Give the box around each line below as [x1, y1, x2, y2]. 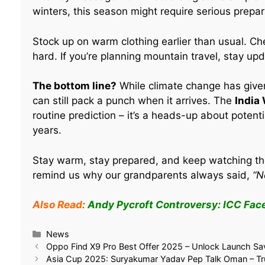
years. [32, 124, 62, 137]
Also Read [32, 199, 82, 211]
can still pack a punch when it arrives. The [32, 95, 235, 107]
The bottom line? [32, 80, 117, 92]
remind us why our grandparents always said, [32, 169, 253, 181]
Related [32, 244, 59, 254]
